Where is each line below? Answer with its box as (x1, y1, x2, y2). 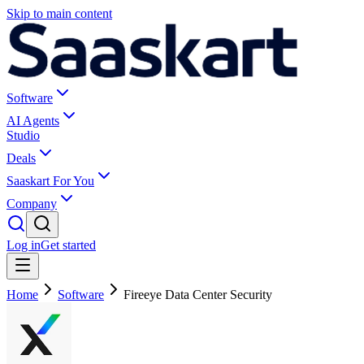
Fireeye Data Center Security (123, 288, 272, 301)
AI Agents (6, 114, 59, 128)
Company (6, 197, 57, 210)
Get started (41, 238, 96, 252)
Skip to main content (6, 6, 112, 20)
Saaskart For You (6, 174, 94, 188)
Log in (6, 238, 41, 252)
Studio (6, 128, 40, 142)
